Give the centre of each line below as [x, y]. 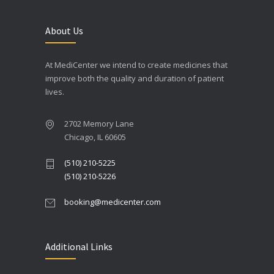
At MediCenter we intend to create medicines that [136, 65]
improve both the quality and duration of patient [135, 78]
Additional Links [79, 246]
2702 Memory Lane [99, 124]
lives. [55, 92]
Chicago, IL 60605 [95, 137]
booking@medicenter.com [113, 202]
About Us [64, 31]
